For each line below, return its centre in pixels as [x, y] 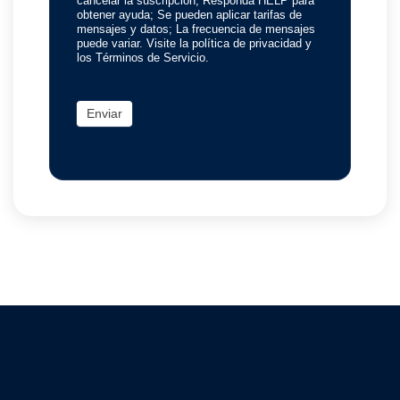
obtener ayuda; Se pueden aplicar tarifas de [189, 15]
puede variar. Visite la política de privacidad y [194, 44]
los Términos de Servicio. [143, 58]
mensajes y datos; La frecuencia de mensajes [196, 29]
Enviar [104, 114]
